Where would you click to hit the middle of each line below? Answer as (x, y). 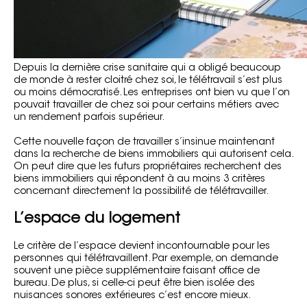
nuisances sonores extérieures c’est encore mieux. (132, 296)
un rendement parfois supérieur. (89, 118)
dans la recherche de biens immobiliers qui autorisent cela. (153, 155)
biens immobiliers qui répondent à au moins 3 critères (139, 179)
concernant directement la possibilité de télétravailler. (141, 192)
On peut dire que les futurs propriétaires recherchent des (148, 167)
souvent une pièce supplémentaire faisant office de (137, 271)
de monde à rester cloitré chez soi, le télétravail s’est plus (148, 81)
